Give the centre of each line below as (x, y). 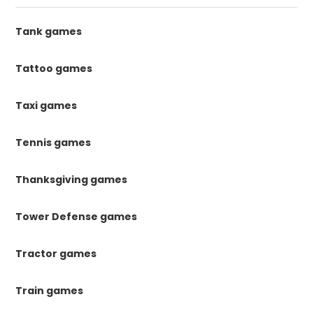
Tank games (49, 31)
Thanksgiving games (72, 180)
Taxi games (46, 105)
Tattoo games (54, 68)
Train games (50, 291)
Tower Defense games (77, 217)
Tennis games (53, 143)
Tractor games (56, 254)
